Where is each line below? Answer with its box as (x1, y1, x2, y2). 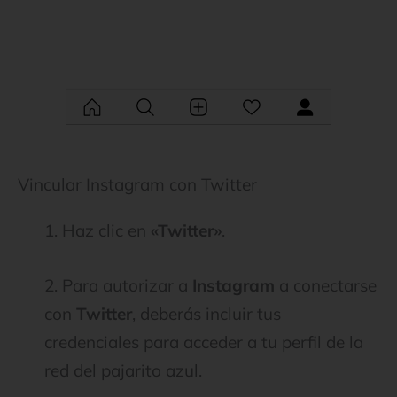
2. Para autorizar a (44, 274, 192, 296)
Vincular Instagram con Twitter (18, 173, 257, 195)
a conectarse (275, 274, 377, 296)
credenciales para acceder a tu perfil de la (44, 331, 363, 353)
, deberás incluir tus (132, 302, 281, 324)
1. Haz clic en (44, 219, 151, 241)
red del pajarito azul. (44, 359, 202, 381)
